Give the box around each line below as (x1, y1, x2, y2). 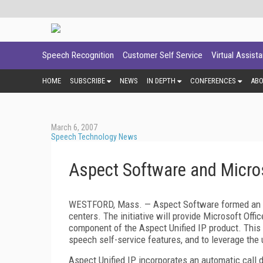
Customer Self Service (123, 50, 203, 60)
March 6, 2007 (51, 122, 97, 132)
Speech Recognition (42, 50, 114, 60)
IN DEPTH (147, 76, 176, 85)
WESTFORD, (69, 198, 117, 210)
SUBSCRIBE (70, 76, 105, 85)
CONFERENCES (190, 76, 236, 85)
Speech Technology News (51, 131, 137, 141)
